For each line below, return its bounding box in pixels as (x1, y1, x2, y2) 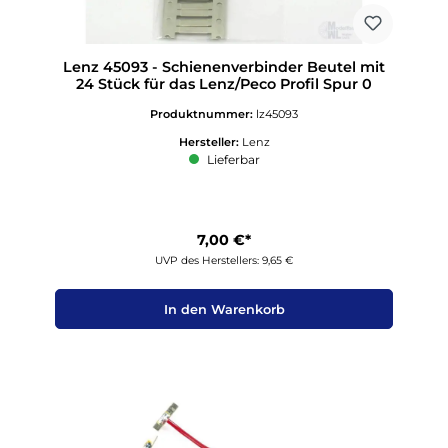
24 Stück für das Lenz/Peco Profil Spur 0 (76, 75, 372, 94)
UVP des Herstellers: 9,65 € (155, 254, 293, 268)
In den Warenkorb (163, 301, 285, 317)
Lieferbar (203, 151, 260, 167)
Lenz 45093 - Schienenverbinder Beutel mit (63, 58, 385, 77)
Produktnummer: (150, 106, 256, 121)
